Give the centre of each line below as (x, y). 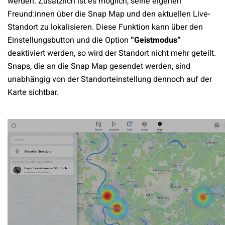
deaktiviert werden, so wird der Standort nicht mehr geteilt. (112, 53)
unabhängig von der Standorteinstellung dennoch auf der (110, 80)
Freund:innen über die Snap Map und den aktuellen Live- (109, 14)
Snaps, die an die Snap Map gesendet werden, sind (99, 67)
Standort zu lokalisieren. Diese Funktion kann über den (105, 27)
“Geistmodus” (156, 40)
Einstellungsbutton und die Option (69, 40)
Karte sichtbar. (33, 93)
